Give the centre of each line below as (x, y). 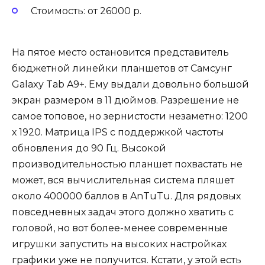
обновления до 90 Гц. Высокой (89, 148)
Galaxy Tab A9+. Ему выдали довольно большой (130, 85)
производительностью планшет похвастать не (127, 164)
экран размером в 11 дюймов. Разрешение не (125, 101)
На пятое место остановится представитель (120, 53)
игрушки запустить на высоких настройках (119, 244)
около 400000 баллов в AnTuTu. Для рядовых (126, 196)
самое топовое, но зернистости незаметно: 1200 (130, 117)
